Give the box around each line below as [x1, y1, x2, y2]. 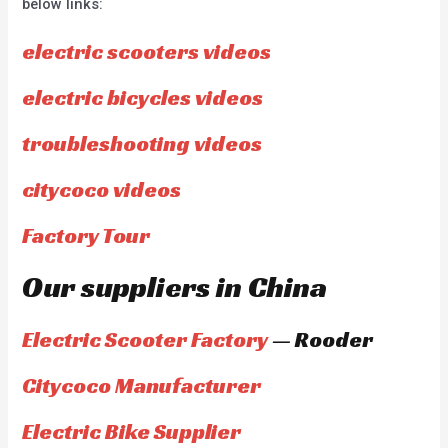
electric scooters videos [22, 37, 272, 65]
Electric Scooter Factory [22, 325, 269, 353]
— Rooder [268, 325, 374, 353]
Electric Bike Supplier [22, 417, 242, 445]
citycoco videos [22, 175, 182, 203]
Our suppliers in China [22, 267, 328, 306]
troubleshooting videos [22, 129, 263, 157]
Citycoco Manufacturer [22, 371, 262, 399]
